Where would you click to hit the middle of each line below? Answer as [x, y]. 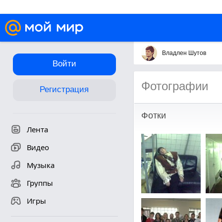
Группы [40, 183]
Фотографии [174, 86]
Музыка [40, 165]
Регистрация [64, 89]
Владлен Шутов [184, 53]
